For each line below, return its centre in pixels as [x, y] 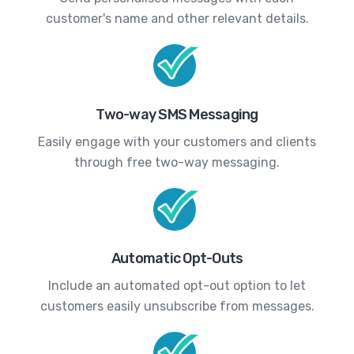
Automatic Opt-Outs [177, 258]
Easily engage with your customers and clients [177, 141]
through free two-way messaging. [177, 162]
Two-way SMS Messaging [177, 114]
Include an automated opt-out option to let [177, 285]
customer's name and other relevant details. [177, 18]
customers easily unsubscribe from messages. [177, 306]
